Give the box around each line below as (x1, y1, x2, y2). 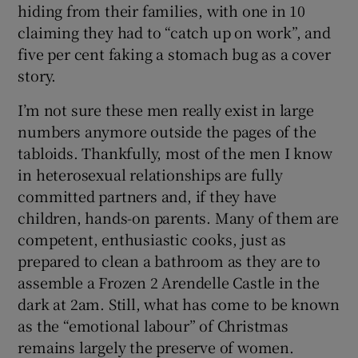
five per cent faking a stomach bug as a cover (18, 42, 331, 64)
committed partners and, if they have (18, 185, 277, 206)
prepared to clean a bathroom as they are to (18, 249, 320, 271)
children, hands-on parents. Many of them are (18, 206, 339, 228)
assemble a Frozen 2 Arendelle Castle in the (18, 271, 320, 292)
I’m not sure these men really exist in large (18, 98, 314, 120)
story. (18, 64, 57, 86)
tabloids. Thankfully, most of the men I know (18, 141, 332, 163)
